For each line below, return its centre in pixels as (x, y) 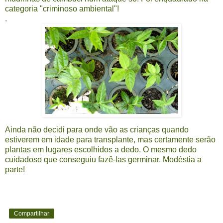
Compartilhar (32, 214)
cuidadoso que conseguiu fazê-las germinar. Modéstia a (103, 160)
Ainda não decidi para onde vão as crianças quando (97, 130)
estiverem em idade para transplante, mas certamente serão (110, 140)
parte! (15, 170)
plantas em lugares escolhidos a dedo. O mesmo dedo (101, 150)
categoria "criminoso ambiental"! (62, 9)
